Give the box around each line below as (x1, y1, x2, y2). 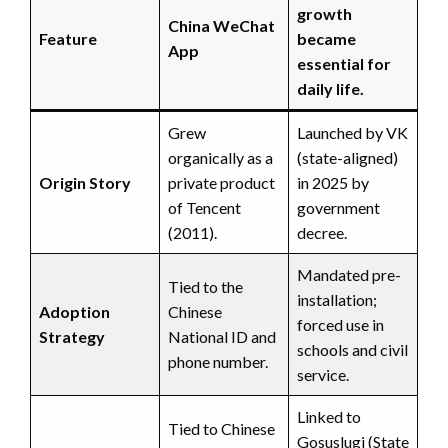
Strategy (39, 326, 105, 346)
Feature (39, 28, 97, 48)
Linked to (297, 406, 361, 426)
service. (297, 364, 349, 384)
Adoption (39, 301, 110, 321)
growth (297, 3, 352, 23)
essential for (297, 53, 391, 73)
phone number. (168, 351, 268, 371)
